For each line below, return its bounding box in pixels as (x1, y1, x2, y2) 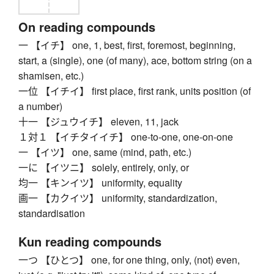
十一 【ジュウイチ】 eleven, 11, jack (18, 114, 179, 129)
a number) (18, 99, 62, 114)
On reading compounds (18, 18, 155, 36)
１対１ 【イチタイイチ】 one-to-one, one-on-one (18, 130, 233, 144)
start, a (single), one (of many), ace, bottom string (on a (18, 53, 252, 68)
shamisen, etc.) (18, 68, 84, 83)
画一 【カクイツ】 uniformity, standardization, (18, 191, 217, 206)
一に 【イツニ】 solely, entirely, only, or (18, 160, 189, 175)
